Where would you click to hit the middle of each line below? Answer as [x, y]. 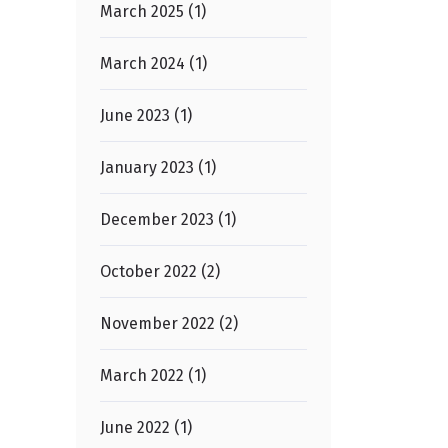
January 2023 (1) [158, 167]
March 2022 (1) [153, 375]
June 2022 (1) [146, 427]
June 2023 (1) [146, 115]
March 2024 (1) [153, 63]
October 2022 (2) [160, 271]
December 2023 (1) [168, 219]
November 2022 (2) [169, 323]
